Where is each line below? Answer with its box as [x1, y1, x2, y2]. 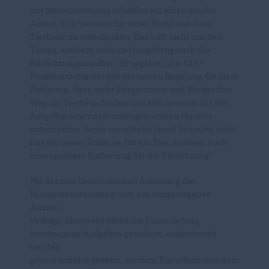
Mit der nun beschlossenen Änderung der [30, 175, 196, 186]
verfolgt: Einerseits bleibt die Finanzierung [30, 215, 199, 226]
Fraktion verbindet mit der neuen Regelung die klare [30, 71, 239, 82]
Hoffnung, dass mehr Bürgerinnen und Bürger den [30, 84, 232, 95]
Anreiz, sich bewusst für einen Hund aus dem [30, 18, 211, 29]
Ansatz [30, 202, 58, 213]
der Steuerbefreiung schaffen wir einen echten [30, 5, 216, 16]
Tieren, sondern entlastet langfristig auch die [30, 44, 210, 55]
